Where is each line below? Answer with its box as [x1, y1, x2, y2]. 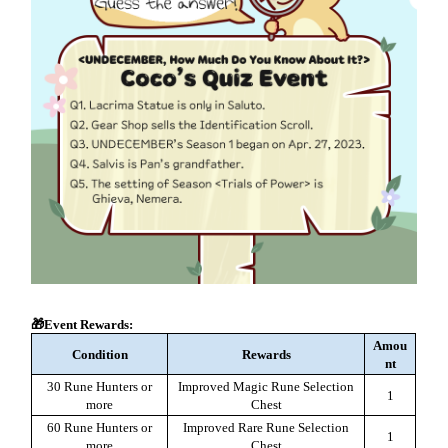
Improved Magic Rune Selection [178, 378, 355, 394]
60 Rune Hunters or [47, 419, 153, 435]
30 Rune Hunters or [47, 378, 153, 394]
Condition [71, 346, 128, 362]
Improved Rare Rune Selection [183, 419, 350, 435]
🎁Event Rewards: [31, 316, 140, 332]
